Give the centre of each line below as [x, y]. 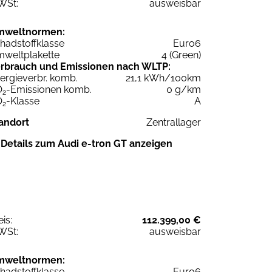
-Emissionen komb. [49, 89]
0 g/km [184, 89]
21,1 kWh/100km [163, 78]
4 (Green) [181, 55]
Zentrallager [174, 122]
